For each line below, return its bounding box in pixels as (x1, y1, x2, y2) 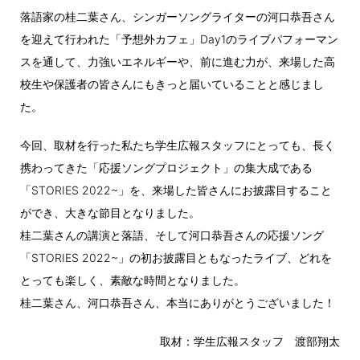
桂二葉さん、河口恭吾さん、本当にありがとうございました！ (20, 296, 335, 310)
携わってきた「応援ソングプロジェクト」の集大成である (20, 161, 313, 175)
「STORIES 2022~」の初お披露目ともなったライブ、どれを (20, 251, 332, 265)
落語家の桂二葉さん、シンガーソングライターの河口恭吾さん (20, 10, 335, 24)
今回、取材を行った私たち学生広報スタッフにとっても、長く (20, 138, 335, 153)
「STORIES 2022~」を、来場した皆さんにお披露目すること (20, 183, 332, 198)
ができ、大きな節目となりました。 (20, 206, 200, 220)
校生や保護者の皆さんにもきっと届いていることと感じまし (20, 77, 324, 92)
